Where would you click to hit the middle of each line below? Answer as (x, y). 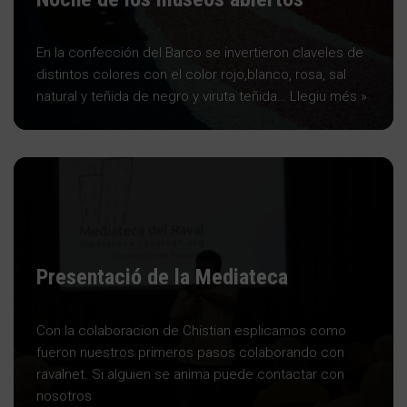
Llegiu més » (328, 96)
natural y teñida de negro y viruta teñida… (163, 96)
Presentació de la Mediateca (162, 277)
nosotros (64, 396)
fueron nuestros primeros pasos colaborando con (190, 352)
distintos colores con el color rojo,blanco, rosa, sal (191, 74)
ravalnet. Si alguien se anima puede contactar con (190, 374)
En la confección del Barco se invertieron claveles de (200, 52)
